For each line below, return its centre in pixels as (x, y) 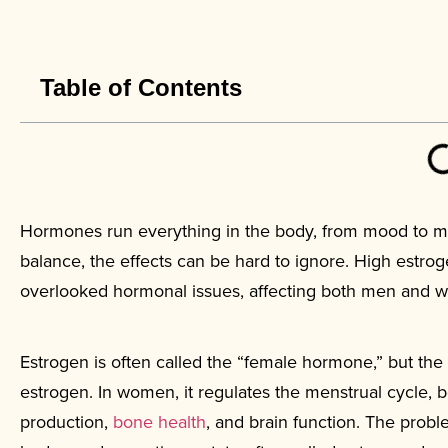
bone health (159, 422)
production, (66, 422)
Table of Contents (141, 87)
